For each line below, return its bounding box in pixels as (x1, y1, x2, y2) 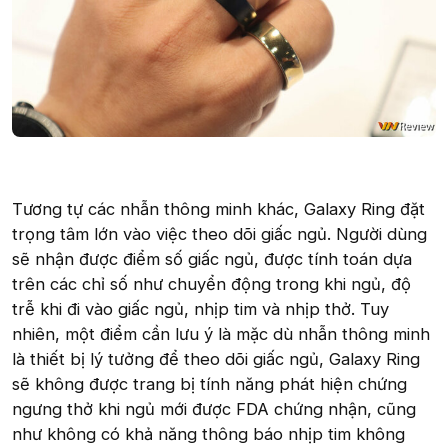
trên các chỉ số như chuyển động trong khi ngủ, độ (12, 273, 411, 294)
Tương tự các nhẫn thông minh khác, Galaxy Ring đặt (12, 198, 425, 219)
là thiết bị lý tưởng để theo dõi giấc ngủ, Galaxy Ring (12, 348, 420, 369)
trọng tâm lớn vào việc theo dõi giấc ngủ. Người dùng (12, 223, 427, 244)
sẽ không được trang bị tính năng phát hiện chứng (12, 373, 407, 394)
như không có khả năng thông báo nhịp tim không (12, 423, 405, 444)
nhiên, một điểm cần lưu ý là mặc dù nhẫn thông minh (12, 323, 430, 344)
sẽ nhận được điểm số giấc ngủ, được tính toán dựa (12, 248, 412, 269)
